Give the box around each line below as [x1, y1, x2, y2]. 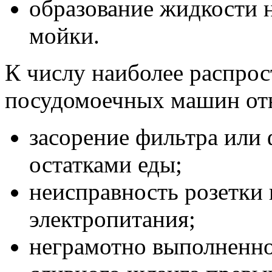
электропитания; [29, 205, 195, 232]
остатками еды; [29, 151, 182, 177]
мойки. [29, 22, 100, 49]
